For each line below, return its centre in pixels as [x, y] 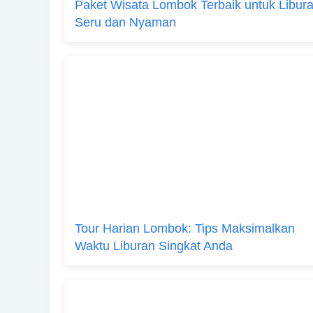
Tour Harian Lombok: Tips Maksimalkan [185, 228]
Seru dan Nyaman [125, 22]
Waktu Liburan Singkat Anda [154, 246]
